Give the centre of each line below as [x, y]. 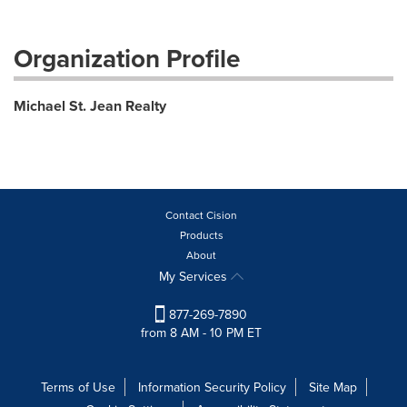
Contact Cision [201, 214]
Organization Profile [127, 58]
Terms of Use [78, 387]
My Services [195, 276]
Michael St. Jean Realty [90, 105]
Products [201, 234]
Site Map [333, 387]
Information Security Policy [212, 387]
